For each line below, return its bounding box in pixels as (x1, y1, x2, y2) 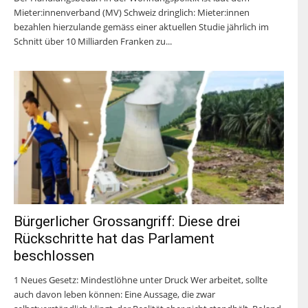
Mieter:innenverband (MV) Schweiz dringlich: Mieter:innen (14, 5, 250, 19)
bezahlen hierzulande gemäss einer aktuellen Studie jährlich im (14, 20, 269, 33)
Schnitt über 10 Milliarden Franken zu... (14, 34, 172, 47)
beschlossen (14, 247, 94, 264)
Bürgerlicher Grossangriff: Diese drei (14, 212, 240, 230)
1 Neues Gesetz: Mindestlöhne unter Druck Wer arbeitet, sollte (14, 273, 267, 286)
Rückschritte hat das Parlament (14, 230, 214, 247)
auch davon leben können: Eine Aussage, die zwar (14, 287, 215, 300)
